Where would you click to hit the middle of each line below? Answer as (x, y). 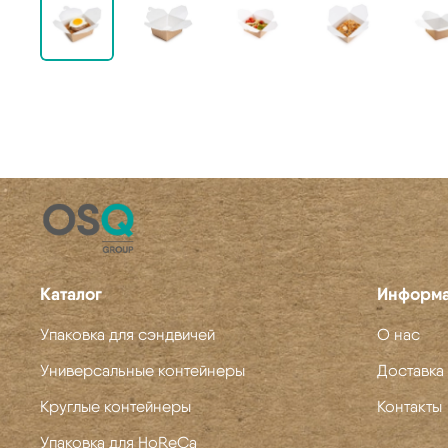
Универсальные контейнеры (142, 370)
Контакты (409, 406)
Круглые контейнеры (115, 406)
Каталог (71, 293)
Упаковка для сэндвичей (127, 334)
